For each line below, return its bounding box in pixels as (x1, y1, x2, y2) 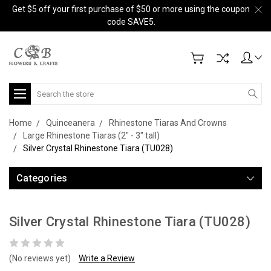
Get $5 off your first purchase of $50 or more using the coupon (12, 4, 250, 14)
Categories (16, 172, 68, 184)
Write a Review (79, 253, 135, 263)
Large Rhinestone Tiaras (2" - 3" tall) (23, 131, 160, 140)
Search (31, 84, 58, 94)
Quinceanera (46, 118, 95, 128)
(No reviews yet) (9, 253, 71, 263)
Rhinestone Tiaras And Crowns (109, 118, 227, 128)
